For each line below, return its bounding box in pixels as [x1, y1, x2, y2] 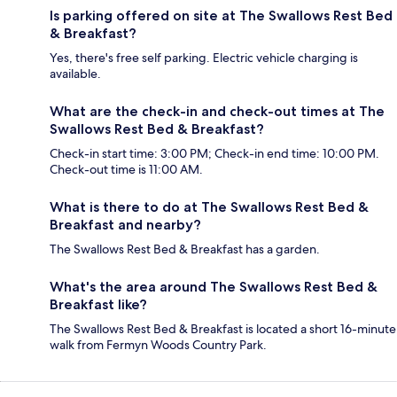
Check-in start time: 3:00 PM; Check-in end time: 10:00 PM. [50, 144, 379, 161]
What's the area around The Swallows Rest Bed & [50, 277, 378, 295]
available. [50, 65, 101, 82]
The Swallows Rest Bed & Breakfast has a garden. [50, 240, 320, 257]
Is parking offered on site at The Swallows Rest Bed [50, 6, 393, 24]
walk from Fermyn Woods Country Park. [50, 336, 267, 353]
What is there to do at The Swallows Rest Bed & [50, 198, 369, 215]
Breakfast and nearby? [50, 215, 201, 233]
